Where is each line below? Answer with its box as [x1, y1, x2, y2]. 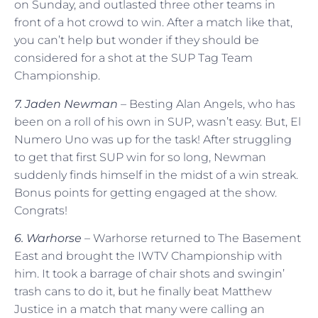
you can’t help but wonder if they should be [14, 33, 259, 48]
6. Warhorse [14, 231, 82, 246]
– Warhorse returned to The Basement [82, 231, 301, 246]
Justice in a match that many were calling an [14, 302, 265, 317]
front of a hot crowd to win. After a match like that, [14, 16, 292, 30]
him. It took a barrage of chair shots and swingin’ [14, 267, 285, 281]
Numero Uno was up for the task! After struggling [14, 132, 292, 146]
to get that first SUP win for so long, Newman [14, 150, 266, 164]
